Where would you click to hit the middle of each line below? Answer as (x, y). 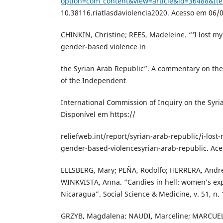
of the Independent (93, 81)
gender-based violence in (103, 47)
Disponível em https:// (98, 114)
